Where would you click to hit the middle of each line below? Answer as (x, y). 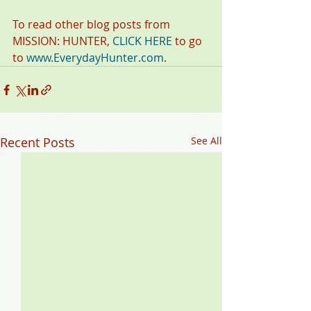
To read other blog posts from (93, 25)
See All (207, 141)
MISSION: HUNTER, (62, 41)
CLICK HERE (142, 41)
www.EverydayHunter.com (95, 58)
